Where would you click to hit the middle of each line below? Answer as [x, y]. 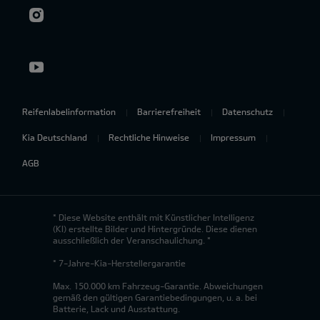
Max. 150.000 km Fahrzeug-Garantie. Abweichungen [158, 285]
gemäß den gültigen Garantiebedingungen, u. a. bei [155, 297]
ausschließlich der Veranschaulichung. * [132, 240]
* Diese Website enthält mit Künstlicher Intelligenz [154, 217]
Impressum [233, 137]
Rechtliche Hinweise [149, 137]
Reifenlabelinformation [69, 111]
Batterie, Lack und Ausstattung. [116, 308]
